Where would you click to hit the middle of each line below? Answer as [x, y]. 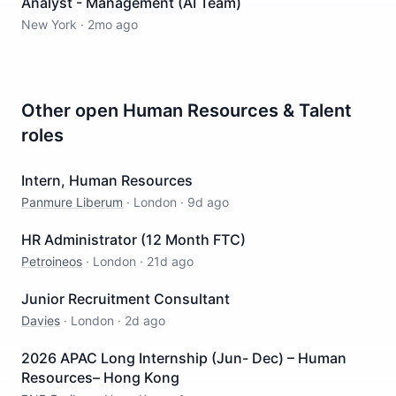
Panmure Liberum [72, 202]
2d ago [145, 320]
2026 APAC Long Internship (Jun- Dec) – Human [184, 358]
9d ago [208, 202]
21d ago [170, 261]
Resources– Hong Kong [100, 377]
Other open [72, 110]
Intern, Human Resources [107, 180]
